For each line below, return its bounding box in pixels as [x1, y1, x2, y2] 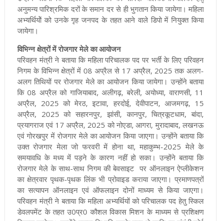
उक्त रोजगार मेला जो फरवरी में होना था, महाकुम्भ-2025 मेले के [17, 141, 204, 151]
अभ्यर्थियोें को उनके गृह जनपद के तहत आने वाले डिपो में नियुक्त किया [17, 14, 204, 25]
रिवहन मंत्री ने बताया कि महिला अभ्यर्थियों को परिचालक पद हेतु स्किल [20, 195, 204, 206]
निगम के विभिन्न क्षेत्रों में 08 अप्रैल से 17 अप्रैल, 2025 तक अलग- [17, 65, 204, 75]
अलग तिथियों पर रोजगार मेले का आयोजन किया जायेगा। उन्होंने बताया [17, 76, 204, 86]
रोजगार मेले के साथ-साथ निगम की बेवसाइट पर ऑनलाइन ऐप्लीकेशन [17, 163, 204, 173]
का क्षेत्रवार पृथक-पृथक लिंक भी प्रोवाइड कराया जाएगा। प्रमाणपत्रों [17, 174, 204, 184]
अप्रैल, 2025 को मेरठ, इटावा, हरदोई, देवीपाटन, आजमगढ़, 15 [17, 98, 204, 108]
